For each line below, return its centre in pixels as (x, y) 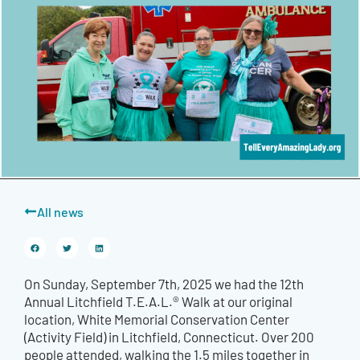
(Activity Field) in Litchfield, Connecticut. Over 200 (169, 337)
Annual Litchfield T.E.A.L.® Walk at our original (158, 302)
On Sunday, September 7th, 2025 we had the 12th (164, 284)
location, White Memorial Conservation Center (157, 319)
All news (60, 212)
